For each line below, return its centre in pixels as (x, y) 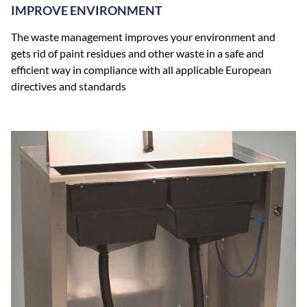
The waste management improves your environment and (143, 36)
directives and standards (69, 86)
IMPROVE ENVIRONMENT (87, 11)
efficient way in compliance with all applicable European (141, 69)
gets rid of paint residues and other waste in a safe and (137, 53)
